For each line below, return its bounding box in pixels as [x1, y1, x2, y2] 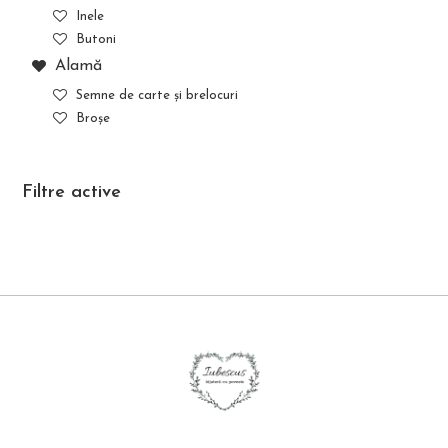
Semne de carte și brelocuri [75, 88, 238, 102]
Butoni [75, 32, 116, 46]
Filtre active [22, 182, 122, 202]
